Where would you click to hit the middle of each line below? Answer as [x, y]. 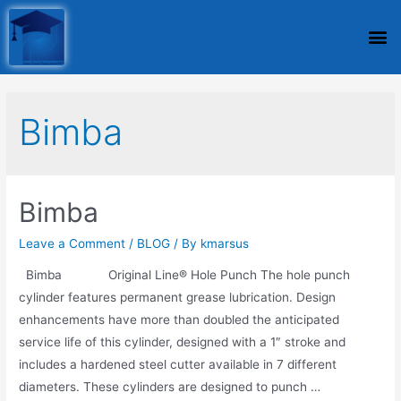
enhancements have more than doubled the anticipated [179, 320]
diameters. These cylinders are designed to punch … [170, 387]
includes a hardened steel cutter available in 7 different [178, 365]
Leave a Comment [73, 243]
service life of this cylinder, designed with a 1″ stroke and [183, 342]
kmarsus [225, 243]
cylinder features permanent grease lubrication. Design [178, 298]
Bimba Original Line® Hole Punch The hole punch [185, 275]
